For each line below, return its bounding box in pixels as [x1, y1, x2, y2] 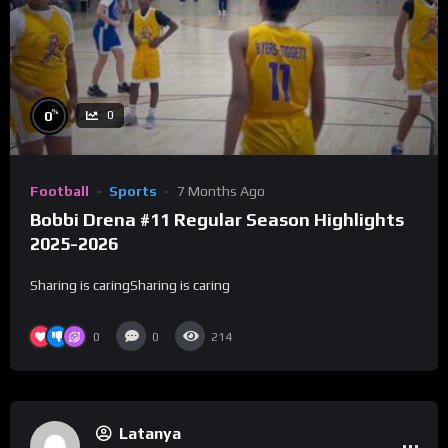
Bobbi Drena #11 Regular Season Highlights [30, 209, 404, 231]
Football [30, 182, 89, 199]
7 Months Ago [177, 182, 265, 199]
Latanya [119, 424, 181, 444]
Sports [109, 182, 157, 199]
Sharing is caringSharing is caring [30, 277, 230, 294]
